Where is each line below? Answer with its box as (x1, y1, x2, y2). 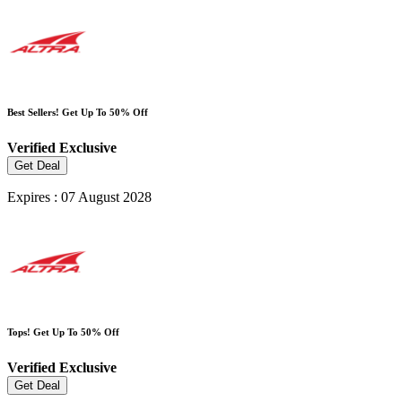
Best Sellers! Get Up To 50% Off (7, 107, 148, 118)
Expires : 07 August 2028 (7, 189, 152, 205)
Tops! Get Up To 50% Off (7, 327, 119, 337)
